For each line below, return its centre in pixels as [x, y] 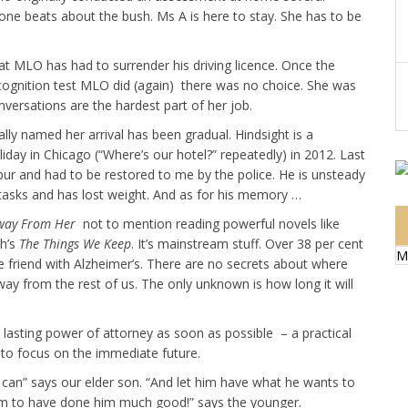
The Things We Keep [75, 244]
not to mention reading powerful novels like [209, 224]
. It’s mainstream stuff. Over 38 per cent [247, 244]
